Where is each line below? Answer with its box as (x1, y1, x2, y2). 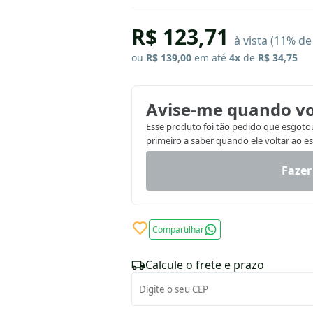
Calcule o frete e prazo (145, 257, 264, 273)
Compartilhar (152, 224, 204, 236)
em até (191, 51, 229, 65)
